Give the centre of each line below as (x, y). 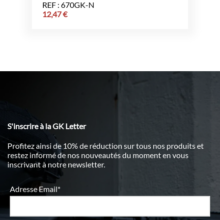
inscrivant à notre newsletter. (56, 164)
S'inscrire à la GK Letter (47, 126)
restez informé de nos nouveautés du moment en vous (98, 155)
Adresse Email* (35, 189)
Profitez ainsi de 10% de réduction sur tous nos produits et (106, 145)
